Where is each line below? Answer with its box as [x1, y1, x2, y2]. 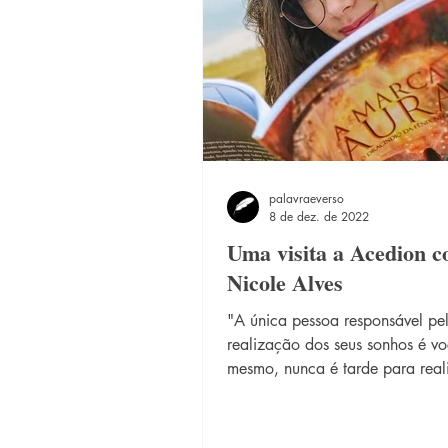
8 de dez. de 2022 [269, 208, 369, 225]
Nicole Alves [227, 266, 343, 299]
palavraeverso [269, 190, 344, 207]
